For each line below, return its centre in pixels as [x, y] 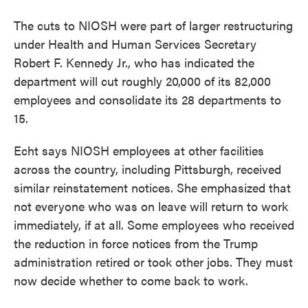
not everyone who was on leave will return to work [151, 206]
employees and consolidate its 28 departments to [147, 100]
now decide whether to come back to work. [131, 280]
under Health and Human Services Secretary [135, 44]
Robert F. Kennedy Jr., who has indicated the [134, 63]
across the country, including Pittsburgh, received [147, 169]
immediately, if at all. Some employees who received [154, 225]
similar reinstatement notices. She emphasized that [152, 188]
